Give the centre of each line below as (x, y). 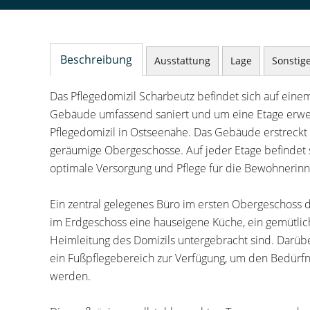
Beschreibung (96, 60)
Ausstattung (182, 61)
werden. (70, 276)
